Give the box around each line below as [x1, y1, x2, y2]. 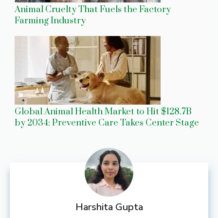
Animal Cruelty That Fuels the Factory [15, 3, 171, 15]
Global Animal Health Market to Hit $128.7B [15, 106, 192, 117]
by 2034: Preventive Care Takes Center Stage [15, 117, 199, 128]
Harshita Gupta [75, 200, 143, 214]
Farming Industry [15, 15, 86, 26]
